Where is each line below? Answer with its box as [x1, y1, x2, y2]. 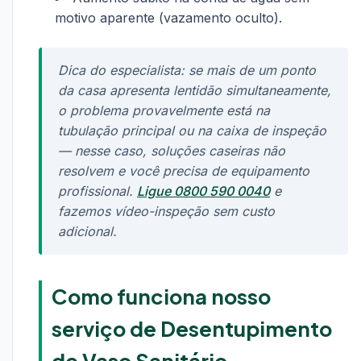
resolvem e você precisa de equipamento [58, 163, 309, 179]
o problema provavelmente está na [58, 102, 270, 118]
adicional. [58, 223, 117, 239]
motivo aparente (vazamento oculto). [55, 10, 282, 26]
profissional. [58, 183, 137, 199]
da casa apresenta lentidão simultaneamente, [58, 82, 331, 98]
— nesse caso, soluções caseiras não [58, 143, 285, 159]
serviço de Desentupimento [52, 315, 332, 342]
